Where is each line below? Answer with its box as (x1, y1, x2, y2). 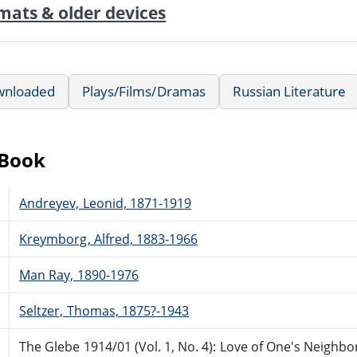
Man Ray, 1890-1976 (19, 265, 139, 284)
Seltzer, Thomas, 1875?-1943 (19, 301, 190, 320)
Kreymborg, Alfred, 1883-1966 (19, 229, 198, 248)
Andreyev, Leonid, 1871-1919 (19, 194, 192, 212)
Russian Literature (232, 81, 347, 100)
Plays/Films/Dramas (82, 81, 206, 100)
